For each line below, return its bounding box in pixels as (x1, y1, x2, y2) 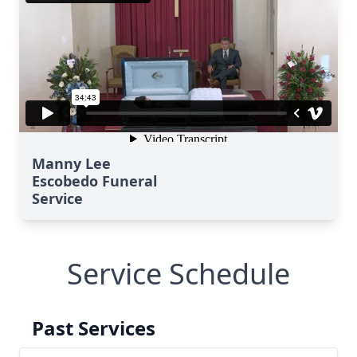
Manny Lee (32, 154, 111, 173)
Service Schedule (67, 254, 290, 293)
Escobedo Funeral (32, 171, 157, 190)
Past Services (32, 315, 155, 341)
